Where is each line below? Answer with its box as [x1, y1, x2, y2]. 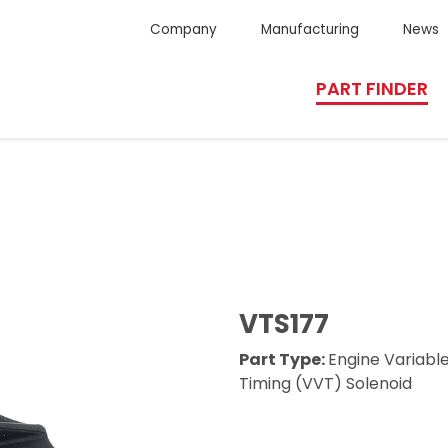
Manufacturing [260, 20, 359, 39]
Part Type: [239, 348, 328, 372]
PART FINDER [316, 76, 428, 101]
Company [149, 20, 217, 39]
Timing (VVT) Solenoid [239, 372, 412, 396]
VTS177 [239, 306, 329, 343]
